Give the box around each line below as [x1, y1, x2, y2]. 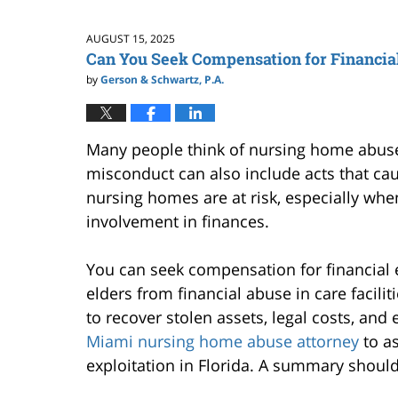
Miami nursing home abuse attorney [86, 330, 359, 352]
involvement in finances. [86, 210, 269, 232]
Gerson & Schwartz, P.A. [100, 71, 224, 87]
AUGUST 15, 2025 [86, 30, 175, 46]
